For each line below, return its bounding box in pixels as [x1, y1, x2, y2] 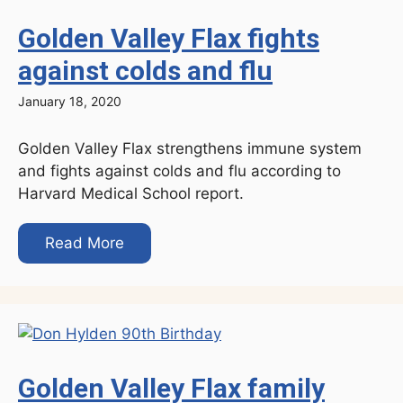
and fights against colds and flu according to [18, 162, 341, 181]
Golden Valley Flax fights [18, 22, 319, 55]
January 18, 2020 [18, 94, 121, 110]
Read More [45, 234, 124, 253]
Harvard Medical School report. [18, 184, 244, 203]
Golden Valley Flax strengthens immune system [18, 139, 362, 158]
